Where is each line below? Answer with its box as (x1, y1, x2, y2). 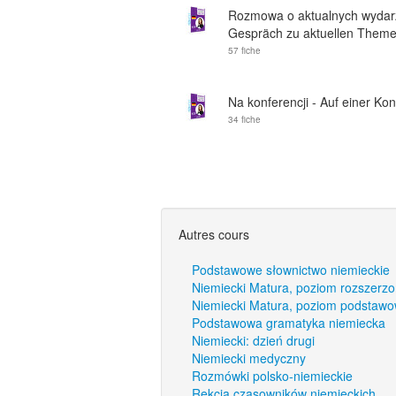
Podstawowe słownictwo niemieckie (192, 261, 390, 278)
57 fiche (228, 44, 261, 57)
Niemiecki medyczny (192, 349, 306, 367)
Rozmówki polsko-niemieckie (192, 367, 353, 385)
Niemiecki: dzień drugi (192, 331, 315, 349)
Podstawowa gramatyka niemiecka (192, 314, 385, 331)
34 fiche (228, 113, 261, 126)
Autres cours (179, 225, 249, 243)
